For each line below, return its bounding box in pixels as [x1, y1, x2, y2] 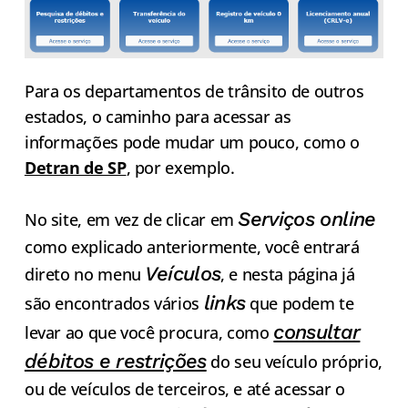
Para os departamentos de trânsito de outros [24, 79, 364, 102]
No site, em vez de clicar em [24, 208, 239, 230]
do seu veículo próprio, [206, 350, 383, 372]
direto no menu [24, 262, 146, 285]
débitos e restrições [24, 349, 207, 372]
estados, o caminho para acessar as [24, 105, 291, 127]
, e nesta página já [220, 262, 355, 285]
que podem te [245, 291, 354, 314]
